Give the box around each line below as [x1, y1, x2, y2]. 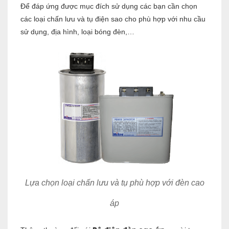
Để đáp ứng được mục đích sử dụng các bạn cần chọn [20, 2, 197, 10]
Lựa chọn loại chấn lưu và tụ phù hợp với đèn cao [25, 178, 204, 188]
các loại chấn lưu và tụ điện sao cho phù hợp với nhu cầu [20, 14, 205, 23]
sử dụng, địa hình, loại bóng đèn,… [20, 27, 134, 36]
